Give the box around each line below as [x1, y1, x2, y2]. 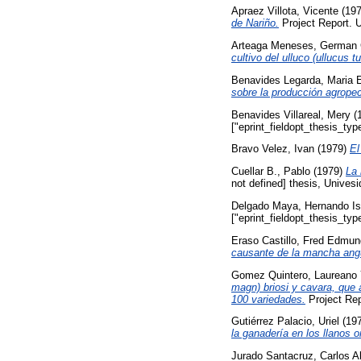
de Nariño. [231, 17, 279, 30]
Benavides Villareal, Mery [231, 108, 351, 121]
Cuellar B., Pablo [231, 165, 310, 178]
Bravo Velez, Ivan [231, 143, 314, 156]
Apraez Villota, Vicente [231, 5, 338, 18]
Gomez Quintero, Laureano [231, 268, 357, 281]
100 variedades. [231, 293, 305, 305]
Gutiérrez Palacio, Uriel [231, 315, 339, 328]
